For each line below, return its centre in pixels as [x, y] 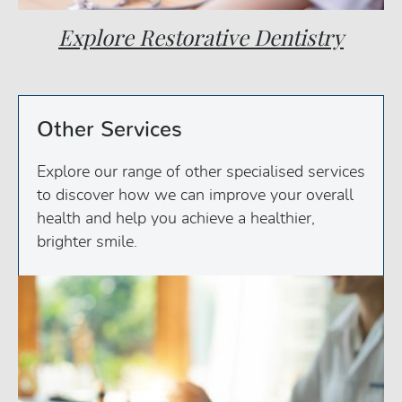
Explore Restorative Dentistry [201, 37]
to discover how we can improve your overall [195, 195]
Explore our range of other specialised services [201, 172]
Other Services [109, 130]
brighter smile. [87, 242]
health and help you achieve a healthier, [176, 218]
